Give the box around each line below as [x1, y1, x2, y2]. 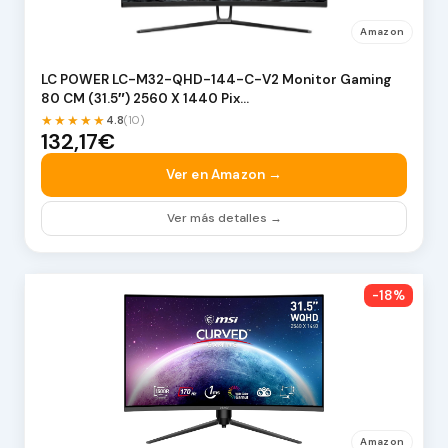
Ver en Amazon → [165, 165, 283, 183]
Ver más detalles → [166, 209, 282, 226]
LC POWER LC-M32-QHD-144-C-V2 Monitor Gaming [40, 71, 392, 89]
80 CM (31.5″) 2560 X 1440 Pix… [40, 90, 249, 108]
